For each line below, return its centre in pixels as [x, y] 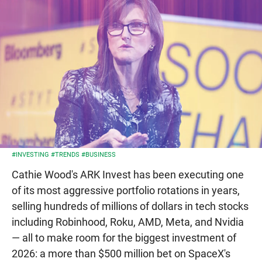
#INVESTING [30, 154]
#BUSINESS [98, 154]
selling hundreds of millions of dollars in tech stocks [130, 206]
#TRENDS [64, 154]
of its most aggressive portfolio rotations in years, [126, 190]
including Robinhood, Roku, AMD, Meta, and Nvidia [128, 222]
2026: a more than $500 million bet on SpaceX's [121, 253]
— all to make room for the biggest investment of [124, 237]
